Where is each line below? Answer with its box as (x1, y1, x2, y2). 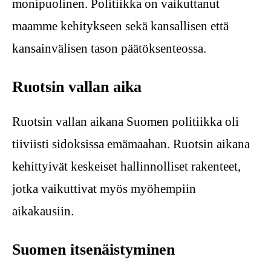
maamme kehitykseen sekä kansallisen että (12, 19, 229, 34)
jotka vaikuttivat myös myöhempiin (12, 181, 196, 196)
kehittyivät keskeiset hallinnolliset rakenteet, (12, 158, 241, 174)
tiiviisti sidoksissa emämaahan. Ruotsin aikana (12, 136, 250, 151)
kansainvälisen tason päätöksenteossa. (12, 41, 206, 56)
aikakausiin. (12, 203, 74, 218)
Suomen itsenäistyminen (12, 240, 175, 258)
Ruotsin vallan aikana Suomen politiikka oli (12, 114, 239, 129)
